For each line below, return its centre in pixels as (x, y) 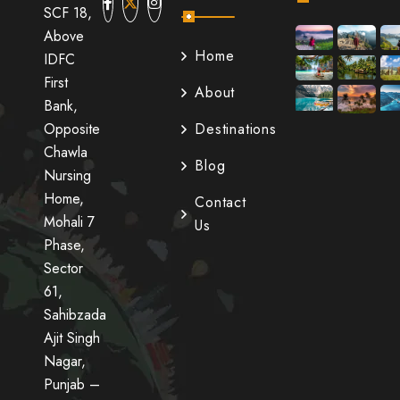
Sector (63, 268)
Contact (221, 202)
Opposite (71, 129)
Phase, (64, 245)
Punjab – (71, 384)
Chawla (65, 152)
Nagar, (64, 361)
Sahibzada (75, 315)
